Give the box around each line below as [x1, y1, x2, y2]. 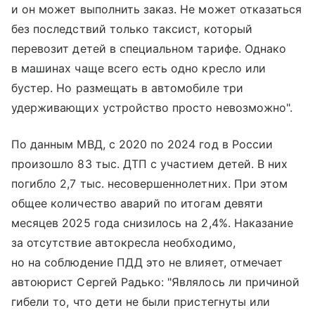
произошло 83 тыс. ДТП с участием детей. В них [11, 156, 288, 171]
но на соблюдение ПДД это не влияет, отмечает [11, 255, 283, 269]
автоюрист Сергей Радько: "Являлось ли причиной [11, 274, 300, 289]
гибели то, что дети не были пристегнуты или [11, 294, 271, 309]
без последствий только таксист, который [11, 21, 252, 36]
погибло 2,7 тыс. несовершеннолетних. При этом [11, 176, 288, 191]
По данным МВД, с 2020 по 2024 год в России [11, 136, 274, 151]
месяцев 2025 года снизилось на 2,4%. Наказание [11, 215, 294, 230]
